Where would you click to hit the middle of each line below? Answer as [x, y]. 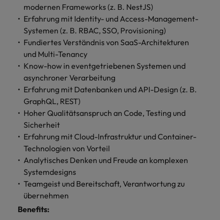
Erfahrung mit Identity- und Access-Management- [111, 19]
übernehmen [46, 195]
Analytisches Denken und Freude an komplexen [106, 160]
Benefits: [34, 209]
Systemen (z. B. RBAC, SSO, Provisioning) [95, 30]
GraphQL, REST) [52, 101]
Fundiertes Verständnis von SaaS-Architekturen [106, 42]
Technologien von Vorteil [67, 148]
